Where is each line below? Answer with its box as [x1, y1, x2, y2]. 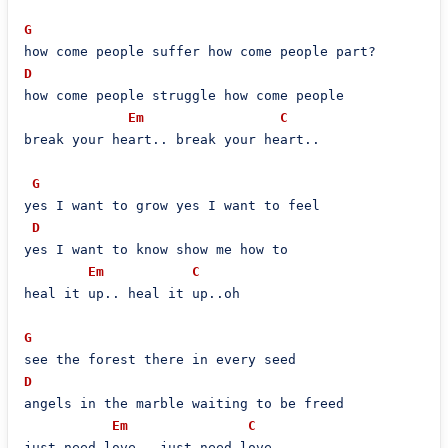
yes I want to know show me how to [23, 242, 288, 257]
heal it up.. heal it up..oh [23, 286, 240, 301]
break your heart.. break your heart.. [23, 132, 320, 147]
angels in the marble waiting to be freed [23, 396, 344, 411]
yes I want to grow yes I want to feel [23, 198, 320, 213]
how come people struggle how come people [23, 88, 344, 103]
